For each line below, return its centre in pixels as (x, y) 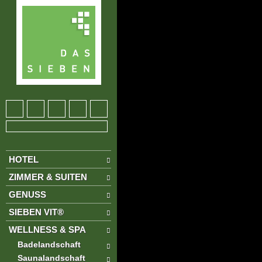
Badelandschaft (49, 244)
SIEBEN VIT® (36, 212)
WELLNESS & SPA (47, 230)
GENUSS (27, 194)
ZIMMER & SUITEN (48, 177)
